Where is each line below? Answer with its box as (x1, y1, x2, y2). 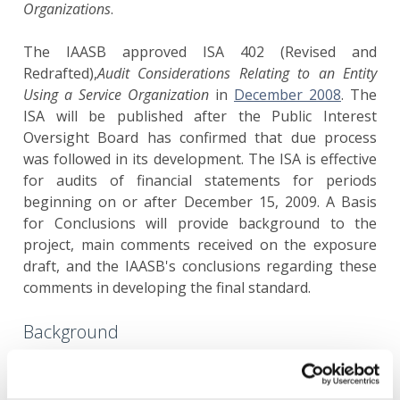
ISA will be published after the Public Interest (23, 106, 377, 126)
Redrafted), (23, 63, 97, 83)
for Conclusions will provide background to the (23, 213, 377, 233)
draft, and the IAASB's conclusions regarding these (23, 256, 377, 276)
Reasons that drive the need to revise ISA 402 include (23, 367, 376, 387)
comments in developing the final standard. (23, 278, 311, 297)
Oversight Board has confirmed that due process (23, 128, 377, 147)
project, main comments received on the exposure (23, 235, 377, 254)
